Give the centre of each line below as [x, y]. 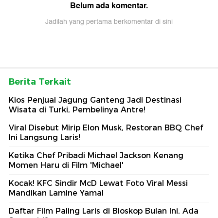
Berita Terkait [40, 82]
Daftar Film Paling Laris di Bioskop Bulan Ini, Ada [104, 211]
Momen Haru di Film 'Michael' [66, 165]
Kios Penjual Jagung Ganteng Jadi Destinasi [95, 100]
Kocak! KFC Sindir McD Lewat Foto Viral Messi [98, 183]
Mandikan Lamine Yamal [56, 193]
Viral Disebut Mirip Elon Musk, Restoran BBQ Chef [106, 128]
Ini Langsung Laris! [45, 137]
